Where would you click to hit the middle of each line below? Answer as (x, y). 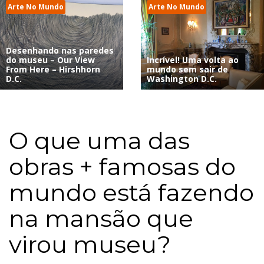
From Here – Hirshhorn (53, 70)
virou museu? (90, 245)
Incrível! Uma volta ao (193, 60)
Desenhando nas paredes (60, 51)
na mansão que (101, 219)
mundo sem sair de (187, 70)
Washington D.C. (182, 79)
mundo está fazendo (131, 193)
